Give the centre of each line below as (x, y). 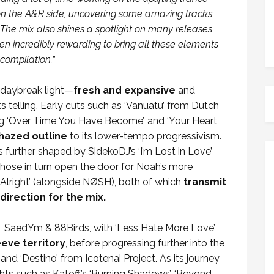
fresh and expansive (124, 90)
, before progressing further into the (145, 243)
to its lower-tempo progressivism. (144, 136)
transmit (205, 182)
